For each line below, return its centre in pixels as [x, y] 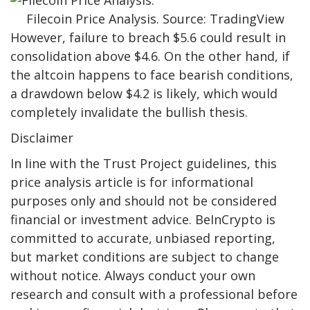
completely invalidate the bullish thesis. [129, 112]
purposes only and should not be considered [144, 201]
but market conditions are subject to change [145, 257]
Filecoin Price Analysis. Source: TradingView [155, 19]
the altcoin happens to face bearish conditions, [152, 75]
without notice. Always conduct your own [133, 276]
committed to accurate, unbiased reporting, [143, 238]
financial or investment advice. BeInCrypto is [143, 220]
